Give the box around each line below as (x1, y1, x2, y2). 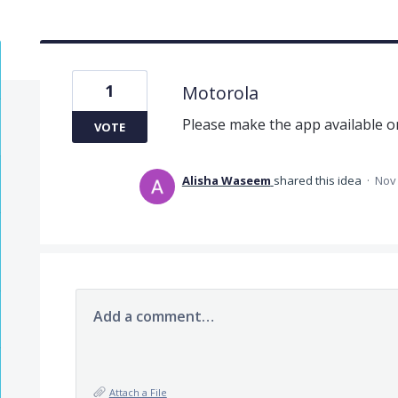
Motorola (181, 80, 259, 105)
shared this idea (273, 171, 364, 188)
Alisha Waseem (181, 171, 271, 188)
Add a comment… (92, 306, 214, 326)
